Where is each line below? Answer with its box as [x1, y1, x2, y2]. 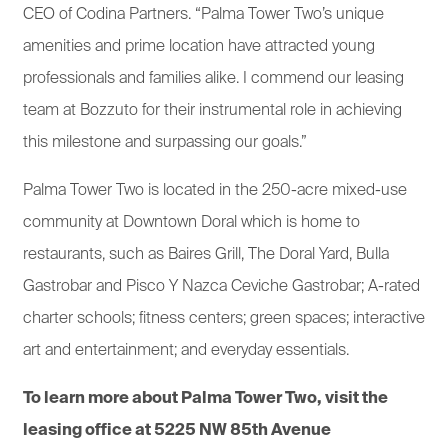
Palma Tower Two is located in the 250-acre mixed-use [23, 182, 407, 199]
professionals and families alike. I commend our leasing [23, 70, 404, 87]
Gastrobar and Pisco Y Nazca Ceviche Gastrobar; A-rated [23, 278, 420, 295]
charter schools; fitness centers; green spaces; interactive [23, 310, 425, 327]
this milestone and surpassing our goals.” [23, 134, 307, 151]
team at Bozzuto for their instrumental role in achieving [23, 102, 402, 119]
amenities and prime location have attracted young [23, 38, 375, 55]
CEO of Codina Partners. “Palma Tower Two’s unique [23, 6, 384, 23]
